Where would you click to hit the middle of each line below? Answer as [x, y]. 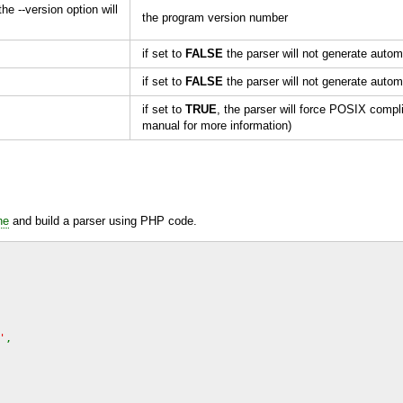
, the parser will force [273, 109]
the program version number [215, 17]
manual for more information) [217, 125]
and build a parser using [75, 220]
